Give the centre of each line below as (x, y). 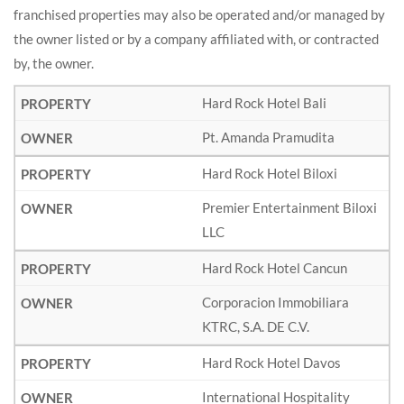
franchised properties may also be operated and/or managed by (199, 14)
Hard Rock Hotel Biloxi (270, 173)
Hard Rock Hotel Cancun (275, 268)
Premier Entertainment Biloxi (289, 207)
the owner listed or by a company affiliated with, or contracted (196, 39)
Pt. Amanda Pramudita (268, 137)
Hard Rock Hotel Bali (264, 103)
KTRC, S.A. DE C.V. (256, 326)
